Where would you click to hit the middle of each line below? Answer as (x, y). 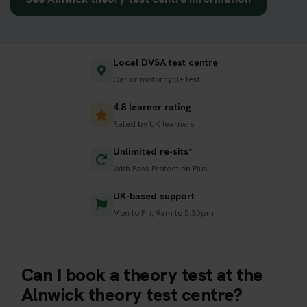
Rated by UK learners (153, 124)
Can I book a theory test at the (142, 274)
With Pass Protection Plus (160, 168)
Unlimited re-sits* (152, 151)
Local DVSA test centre (165, 62)
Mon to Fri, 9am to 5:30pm (163, 213)
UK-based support (153, 196)
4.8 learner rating (152, 107)
